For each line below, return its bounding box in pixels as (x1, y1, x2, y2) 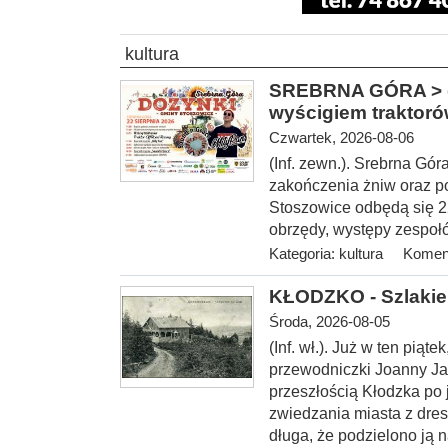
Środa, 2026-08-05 (269, 313, 390, 330)
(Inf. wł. (269, 338, 319, 356)
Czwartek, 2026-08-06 (269, 129, 414, 146)
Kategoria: (269, 245, 339, 262)
